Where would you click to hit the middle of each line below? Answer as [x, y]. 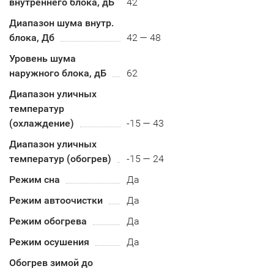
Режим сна [35, 180]
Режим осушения [49, 242]
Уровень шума [43, 58]
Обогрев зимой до [51, 263]
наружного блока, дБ [58, 73]
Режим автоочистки [56, 200]
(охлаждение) [42, 123]
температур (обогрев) [60, 159]
